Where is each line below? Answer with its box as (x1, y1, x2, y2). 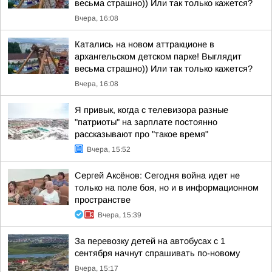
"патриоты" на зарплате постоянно (75, 117, 217, 127)
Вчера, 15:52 (87, 145, 131, 154)
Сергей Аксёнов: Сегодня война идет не (75, 171, 240, 180)
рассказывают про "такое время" (75, 129, 208, 139)
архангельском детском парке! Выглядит (75, 52, 242, 61)
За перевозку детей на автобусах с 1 (75, 236, 225, 246)
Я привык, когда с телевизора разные (75, 105, 228, 115)
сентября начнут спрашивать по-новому (75, 248, 240, 258)
